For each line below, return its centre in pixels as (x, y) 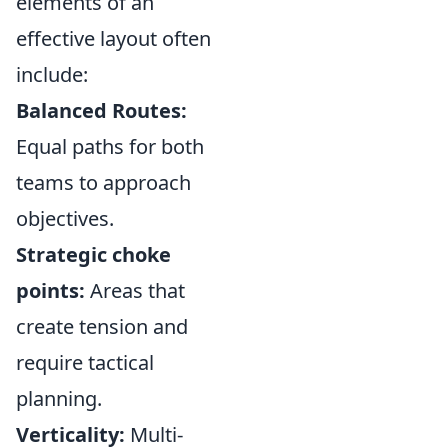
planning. (59, 399)
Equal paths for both (110, 147)
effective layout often (113, 39)
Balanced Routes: (101, 111)
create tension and (102, 327)
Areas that (135, 291)
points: (50, 291)
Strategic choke (93, 255)
